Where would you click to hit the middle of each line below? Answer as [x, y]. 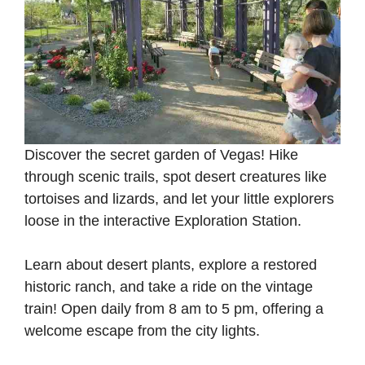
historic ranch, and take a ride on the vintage [169, 286]
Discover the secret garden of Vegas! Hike [161, 154]
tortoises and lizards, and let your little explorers [179, 198]
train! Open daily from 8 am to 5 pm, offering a [174, 308]
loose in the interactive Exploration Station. [165, 220]
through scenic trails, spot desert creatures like [176, 176]
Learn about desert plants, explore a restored [171, 264]
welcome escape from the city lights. [144, 330]
